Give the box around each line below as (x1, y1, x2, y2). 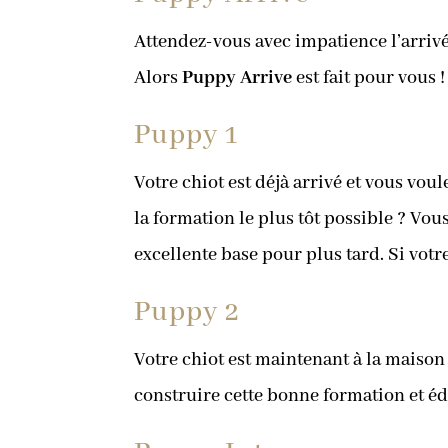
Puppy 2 (134, 295, 241, 331)
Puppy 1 (134, 118, 239, 154)
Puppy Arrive (182, 66, 293, 91)
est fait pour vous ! (292, 66, 446, 91)
